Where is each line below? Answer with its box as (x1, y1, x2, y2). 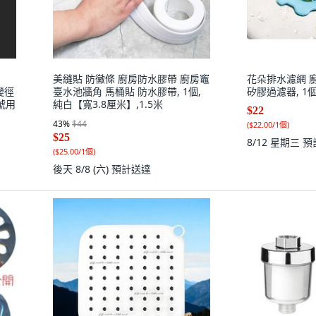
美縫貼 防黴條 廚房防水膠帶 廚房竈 (53, 72, 209, 85)
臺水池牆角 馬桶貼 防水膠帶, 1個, (53, 85, 201, 98)
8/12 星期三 (247, 135, 303, 149)
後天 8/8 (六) (53, 162, 111, 176)
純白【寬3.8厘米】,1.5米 (53, 97, 163, 111)
